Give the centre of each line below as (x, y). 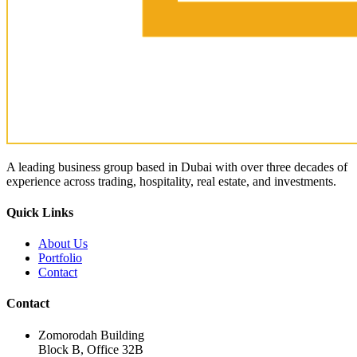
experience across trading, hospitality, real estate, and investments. (171, 181)
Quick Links (40, 212)
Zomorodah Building (91, 335)
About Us (63, 244)
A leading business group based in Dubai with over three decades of (177, 167)
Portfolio (60, 258)
